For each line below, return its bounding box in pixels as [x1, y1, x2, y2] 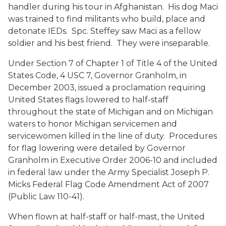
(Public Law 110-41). [8, 192, 84, 201]
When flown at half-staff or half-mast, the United [8, 212, 205, 221]
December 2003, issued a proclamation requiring [8, 83, 206, 92]
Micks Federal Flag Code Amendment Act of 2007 [8, 180, 209, 189]
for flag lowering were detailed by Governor [8, 143, 186, 153]
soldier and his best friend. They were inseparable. [8, 38, 210, 48]
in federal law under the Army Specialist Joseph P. [8, 167, 209, 177]
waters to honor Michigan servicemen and [8, 119, 177, 129]
